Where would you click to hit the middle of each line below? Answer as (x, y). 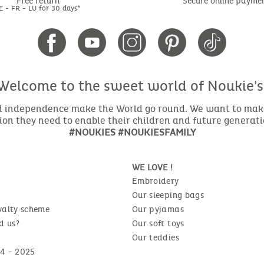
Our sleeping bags (168, 195)
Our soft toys (158, 223)
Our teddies (156, 237)
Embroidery (156, 181)
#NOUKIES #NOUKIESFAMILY (132, 132)
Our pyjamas (158, 209)
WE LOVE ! (152, 167)
